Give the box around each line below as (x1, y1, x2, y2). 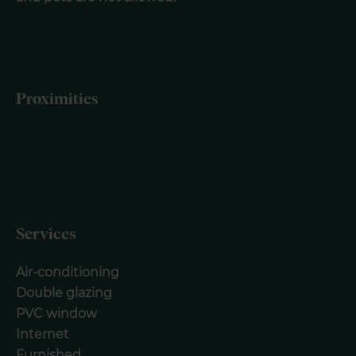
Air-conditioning (16, 265, 119, 280)
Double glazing (16, 285, 112, 300)
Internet (16, 327, 69, 342)
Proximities (16, 91, 99, 107)
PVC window (16, 306, 97, 321)
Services (16, 226, 76, 242)
